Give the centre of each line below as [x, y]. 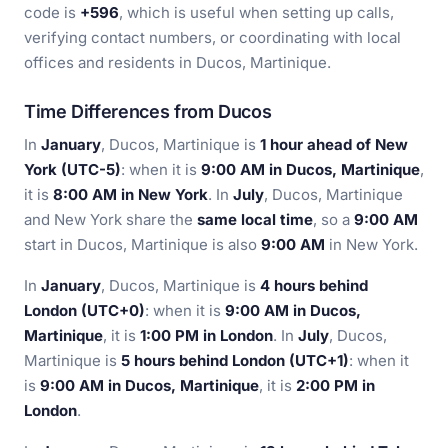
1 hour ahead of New [334, 144]
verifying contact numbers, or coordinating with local [212, 37]
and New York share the [110, 219]
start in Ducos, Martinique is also [142, 244]
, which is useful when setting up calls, [256, 12]
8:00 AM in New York [130, 194]
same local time [255, 219]
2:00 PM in [335, 385]
